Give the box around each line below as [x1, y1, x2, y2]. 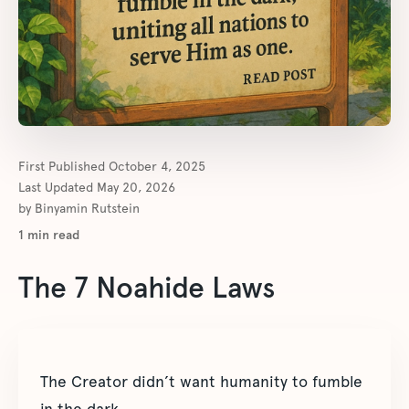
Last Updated [18, 180, 97, 194]
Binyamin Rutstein [35, 201, 140, 215]
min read [24, 227, 79, 243]
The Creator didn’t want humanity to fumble [40, 372, 362, 391]
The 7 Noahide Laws [18, 270, 275, 305]
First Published [18, 159, 109, 173]
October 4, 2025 [109, 159, 205, 173]
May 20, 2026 [97, 180, 175, 194]
